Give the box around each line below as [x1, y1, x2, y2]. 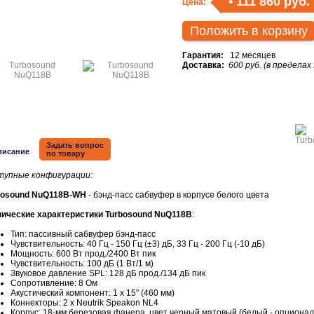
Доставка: [182, 60, 224, 70]
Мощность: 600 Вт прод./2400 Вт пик [11, 249, 156, 259]
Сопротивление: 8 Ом [11, 278, 97, 288]
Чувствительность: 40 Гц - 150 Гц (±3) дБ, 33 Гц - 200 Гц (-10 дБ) [11, 239, 265, 249]
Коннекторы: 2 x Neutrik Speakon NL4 [11, 298, 158, 308]
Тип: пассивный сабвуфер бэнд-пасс [11, 229, 156, 239]
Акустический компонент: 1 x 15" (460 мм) [11, 288, 175, 298]
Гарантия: [182, 50, 224, 60]
